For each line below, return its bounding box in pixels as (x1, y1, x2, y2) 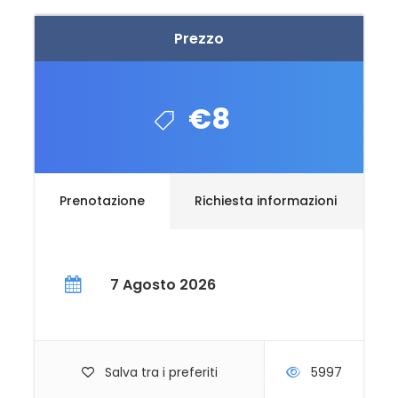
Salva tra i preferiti (104, 362, 218, 381)
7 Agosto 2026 (110, 274, 216, 295)
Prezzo (174, 28, 224, 49)
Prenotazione (60, 191, 145, 210)
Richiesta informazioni (195, 191, 337, 210)
